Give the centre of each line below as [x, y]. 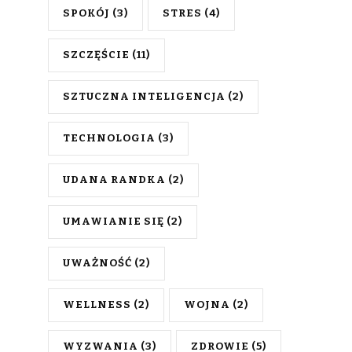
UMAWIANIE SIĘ [114, 222]
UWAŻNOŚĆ [97, 263]
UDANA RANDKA [114, 180]
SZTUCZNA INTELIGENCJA [144, 97]
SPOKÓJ [86, 13]
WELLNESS [97, 305]
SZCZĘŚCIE [96, 55]
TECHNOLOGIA [109, 138]
